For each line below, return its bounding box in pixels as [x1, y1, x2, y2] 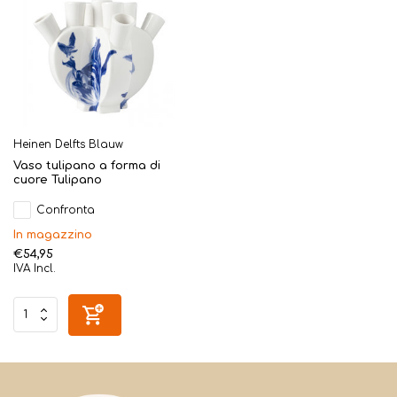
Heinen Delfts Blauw [13, 137, 123, 151]
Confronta [36, 203, 95, 216]
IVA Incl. [13, 261, 56, 275]
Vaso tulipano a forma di [13, 159, 160, 172]
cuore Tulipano [13, 173, 102, 186]
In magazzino [13, 228, 92, 241]
